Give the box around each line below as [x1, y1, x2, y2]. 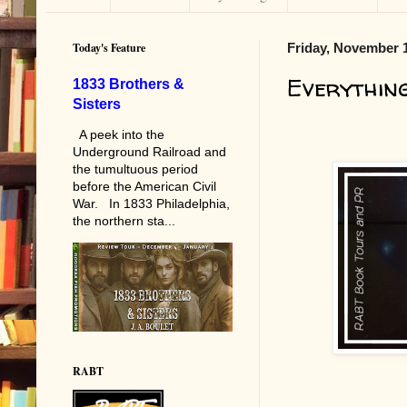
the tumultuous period [73, 161, 198, 176]
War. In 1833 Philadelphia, [73, 195, 230, 211]
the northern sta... [73, 213, 175, 228]
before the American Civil [73, 178, 216, 194]
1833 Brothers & [73, 74, 184, 92]
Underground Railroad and [73, 144, 226, 159]
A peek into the [73, 126, 164, 142]
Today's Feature [73, 39, 145, 55]
